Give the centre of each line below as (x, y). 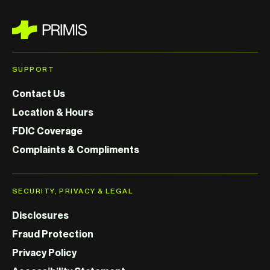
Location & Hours (53, 112)
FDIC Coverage (47, 131)
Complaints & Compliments (76, 150)
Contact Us (39, 94)
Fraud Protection (53, 234)
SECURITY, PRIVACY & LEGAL (73, 191)
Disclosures (40, 215)
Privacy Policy (44, 253)
